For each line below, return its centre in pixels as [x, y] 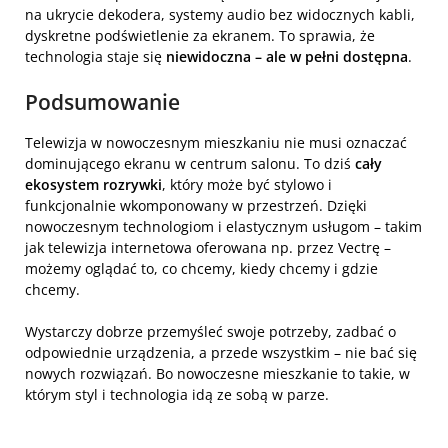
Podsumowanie [102, 101]
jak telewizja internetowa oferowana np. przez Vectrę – [208, 247]
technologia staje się [95, 56]
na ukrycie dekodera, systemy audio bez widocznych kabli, [220, 14]
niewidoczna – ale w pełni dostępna [287, 56]
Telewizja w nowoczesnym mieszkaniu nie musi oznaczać [216, 142]
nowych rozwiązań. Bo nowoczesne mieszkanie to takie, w [217, 373]
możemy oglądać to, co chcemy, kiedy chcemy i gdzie [201, 268]
